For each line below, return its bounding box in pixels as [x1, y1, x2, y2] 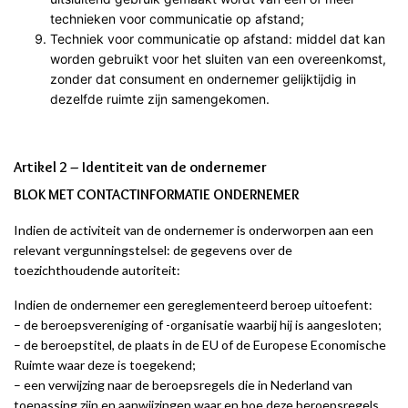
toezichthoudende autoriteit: [14, 261, 180, 278]
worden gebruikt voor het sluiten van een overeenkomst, [50, 50, 386, 66]
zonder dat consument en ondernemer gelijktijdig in [50, 70, 356, 87]
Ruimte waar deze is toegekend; [14, 356, 196, 372]
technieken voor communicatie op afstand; [50, 10, 304, 26]
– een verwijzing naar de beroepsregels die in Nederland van [14, 376, 352, 393]
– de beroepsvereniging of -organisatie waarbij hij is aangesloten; [14, 316, 382, 332]
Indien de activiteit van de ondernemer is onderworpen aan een [14, 221, 373, 238]
